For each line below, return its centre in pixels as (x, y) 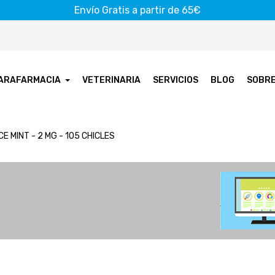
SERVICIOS (176, 80)
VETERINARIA (112, 80)
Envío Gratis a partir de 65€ (137, 10)
